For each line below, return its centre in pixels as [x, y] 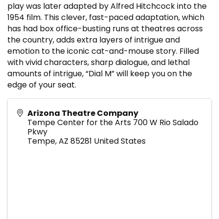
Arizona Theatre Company [83, 113]
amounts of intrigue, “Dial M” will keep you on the [100, 73]
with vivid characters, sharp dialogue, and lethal [99, 62]
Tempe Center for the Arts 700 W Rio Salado [113, 122]
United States [120, 141]
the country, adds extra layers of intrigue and [94, 40]
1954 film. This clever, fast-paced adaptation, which [106, 17]
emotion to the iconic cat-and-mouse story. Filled [103, 51]
